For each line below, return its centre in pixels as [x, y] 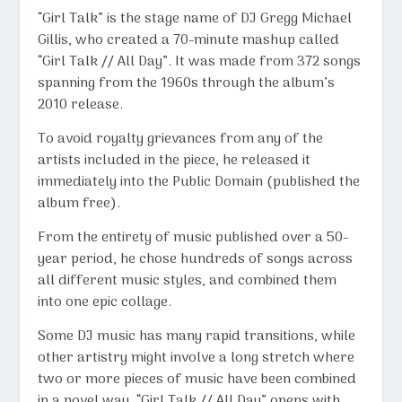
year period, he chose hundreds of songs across [196, 259]
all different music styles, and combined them [188, 280]
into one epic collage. [105, 302]
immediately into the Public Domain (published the [199, 182]
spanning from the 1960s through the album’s [187, 83]
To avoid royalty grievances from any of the [181, 139]
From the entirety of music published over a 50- [193, 237]
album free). [79, 203]
